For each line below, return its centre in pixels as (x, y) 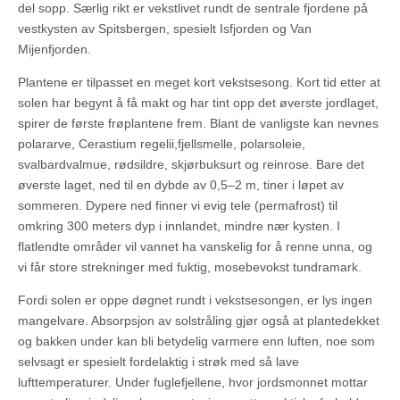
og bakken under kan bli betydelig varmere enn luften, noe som (196, 342)
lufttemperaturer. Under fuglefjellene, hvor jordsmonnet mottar (193, 383)
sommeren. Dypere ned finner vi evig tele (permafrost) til (178, 206)
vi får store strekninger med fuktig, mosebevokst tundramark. (190, 267)
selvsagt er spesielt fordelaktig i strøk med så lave (158, 362)
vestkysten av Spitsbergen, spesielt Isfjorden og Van (165, 29)
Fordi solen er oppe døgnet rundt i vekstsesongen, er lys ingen (195, 300)
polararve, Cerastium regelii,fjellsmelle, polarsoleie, (162, 144)
